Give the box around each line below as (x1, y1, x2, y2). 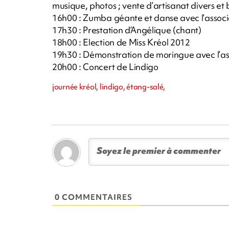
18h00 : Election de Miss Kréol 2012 (52, 36, 190, 48)
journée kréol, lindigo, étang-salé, (52, 81, 166, 92)
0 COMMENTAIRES (55, 192, 132, 202)
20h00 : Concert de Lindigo (52, 60, 158, 73)
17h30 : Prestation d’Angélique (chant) (52, 24, 201, 36)
